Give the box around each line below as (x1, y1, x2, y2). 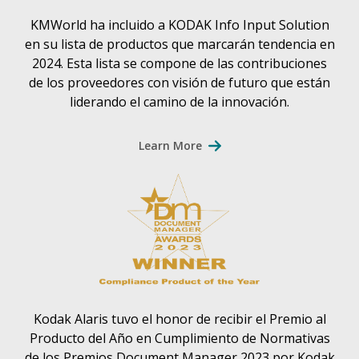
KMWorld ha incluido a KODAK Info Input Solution (30, 15, 329, 34)
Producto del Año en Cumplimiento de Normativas (29, 329, 330, 347)
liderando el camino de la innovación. (70, 92, 289, 111)
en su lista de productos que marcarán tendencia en (24, 34, 335, 53)
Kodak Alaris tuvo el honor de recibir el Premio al (33, 309, 326, 328)
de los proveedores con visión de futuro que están (29, 73, 330, 91)
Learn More (138, 137, 202, 153)
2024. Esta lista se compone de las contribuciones (32, 54, 327, 72)
